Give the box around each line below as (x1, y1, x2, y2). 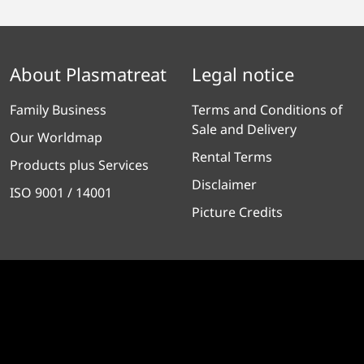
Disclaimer (192, 175, 257, 194)
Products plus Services (10, 156, 149, 175)
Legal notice (192, 62, 294, 87)
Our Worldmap (10, 128, 102, 147)
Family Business (10, 101, 106, 119)
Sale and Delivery (192, 120, 297, 139)
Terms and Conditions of (192, 101, 343, 119)
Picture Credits (192, 203, 283, 222)
